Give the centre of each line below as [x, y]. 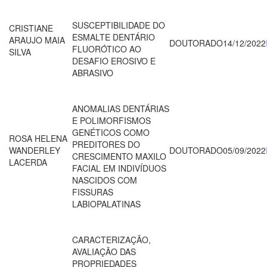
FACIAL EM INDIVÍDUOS [119, 168]
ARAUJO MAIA [37, 40]
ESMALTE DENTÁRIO [114, 37]
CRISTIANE [31, 28]
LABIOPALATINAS [106, 204]
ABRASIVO [93, 72]
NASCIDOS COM [105, 180]
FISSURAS [93, 192]
